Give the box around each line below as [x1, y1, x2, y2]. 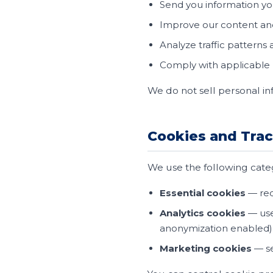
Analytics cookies [160, 207, 246, 219]
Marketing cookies [160, 243, 252, 254]
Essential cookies [160, 187, 246, 199]
